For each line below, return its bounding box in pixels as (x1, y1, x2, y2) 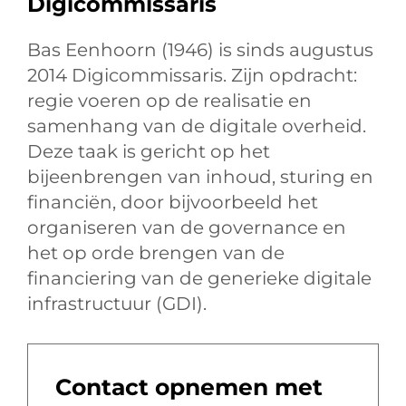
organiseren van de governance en (27, 217, 346, 239)
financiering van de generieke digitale (27, 267, 372, 290)
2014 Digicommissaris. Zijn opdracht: (27, 64, 357, 87)
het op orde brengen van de (27, 242, 285, 265)
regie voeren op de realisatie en (27, 90, 312, 112)
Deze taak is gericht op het (27, 140, 270, 163)
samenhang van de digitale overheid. (27, 115, 366, 138)
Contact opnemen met (55, 373, 323, 401)
